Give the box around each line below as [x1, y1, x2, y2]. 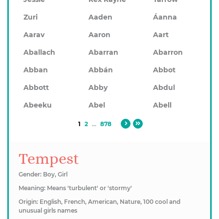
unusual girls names [19, 207, 77, 214]
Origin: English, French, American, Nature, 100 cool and [19, 198, 180, 205]
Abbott [23, 83, 49, 92]
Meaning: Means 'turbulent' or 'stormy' [19, 184, 132, 192]
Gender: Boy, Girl [19, 171, 67, 178]
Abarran [88, 48, 118, 57]
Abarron [153, 48, 183, 57]
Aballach [23, 48, 55, 57]
